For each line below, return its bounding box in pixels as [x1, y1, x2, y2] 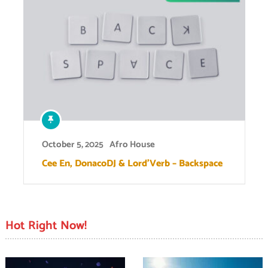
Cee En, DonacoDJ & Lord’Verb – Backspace [41, 155, 223, 172]
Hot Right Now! [5, 215, 87, 236]
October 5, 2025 [41, 136, 103, 152]
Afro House [109, 136, 155, 152]
